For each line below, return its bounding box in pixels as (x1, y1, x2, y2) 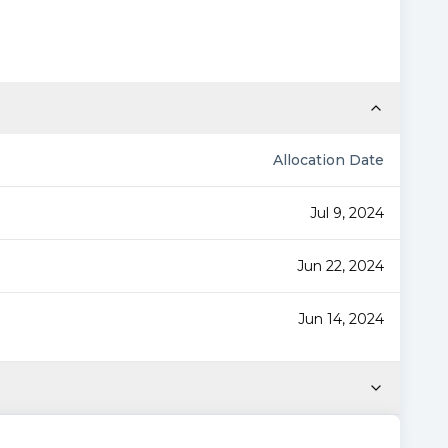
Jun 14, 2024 (298, 310, 384, 328)
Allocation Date (273, 151, 384, 169)
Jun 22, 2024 (297, 257, 384, 275)
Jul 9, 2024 (310, 204, 384, 222)
